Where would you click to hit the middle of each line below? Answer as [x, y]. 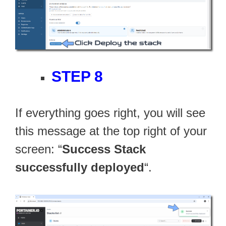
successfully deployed [80, 167]
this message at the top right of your [111, 131]
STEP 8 [77, 76]
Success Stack [104, 149]
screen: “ [39, 149]
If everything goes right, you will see [110, 112]
